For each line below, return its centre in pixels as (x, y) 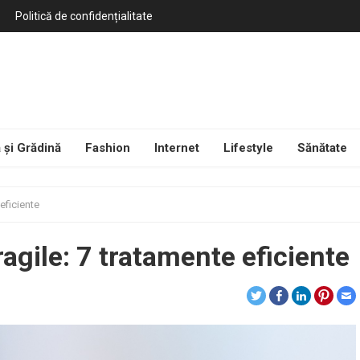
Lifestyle (248, 148)
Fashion (108, 148)
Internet (177, 148)
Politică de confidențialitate (84, 16)
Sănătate (322, 148)
